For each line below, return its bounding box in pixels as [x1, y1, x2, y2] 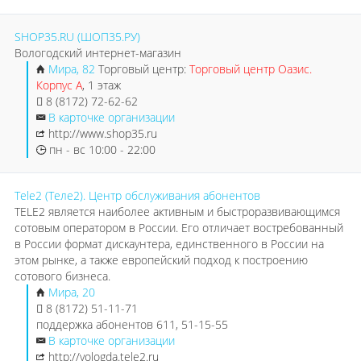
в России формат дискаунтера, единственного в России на [15, 236, 324, 251]
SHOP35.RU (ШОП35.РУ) [15, 29, 140, 44]
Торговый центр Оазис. [189, 61, 312, 77]
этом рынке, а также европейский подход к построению [15, 252, 308, 268]
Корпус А [36, 77, 82, 93]
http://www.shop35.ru [48, 126, 157, 141]
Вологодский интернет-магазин [15, 45, 181, 60]
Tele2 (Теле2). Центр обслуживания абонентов [15, 188, 260, 203]
